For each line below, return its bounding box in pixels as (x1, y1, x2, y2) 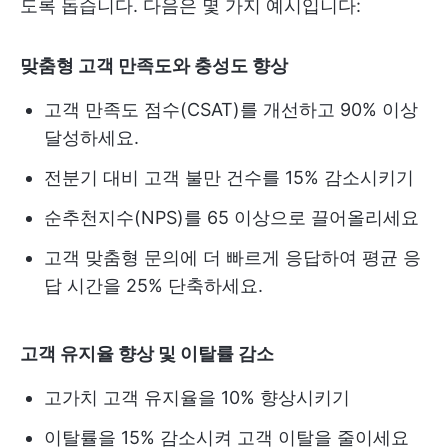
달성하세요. (44, 127, 139, 148)
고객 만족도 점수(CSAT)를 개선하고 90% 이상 (44, 99, 418, 120)
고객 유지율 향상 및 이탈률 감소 (20, 343, 274, 364)
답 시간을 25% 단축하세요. (44, 275, 263, 296)
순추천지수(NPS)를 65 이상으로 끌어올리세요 (44, 207, 419, 228)
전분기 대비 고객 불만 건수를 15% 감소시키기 (44, 167, 414, 188)
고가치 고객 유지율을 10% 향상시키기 (44, 387, 350, 408)
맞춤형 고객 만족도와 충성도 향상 (20, 55, 288, 76)
